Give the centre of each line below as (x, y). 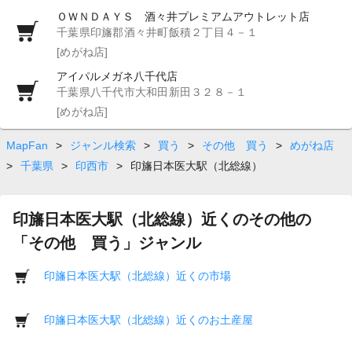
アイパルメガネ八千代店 (117, 76)
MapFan (27, 145)
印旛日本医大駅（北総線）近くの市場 (137, 275)
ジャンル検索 (103, 145)
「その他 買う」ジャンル (107, 242)
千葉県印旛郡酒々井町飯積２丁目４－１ (158, 32)
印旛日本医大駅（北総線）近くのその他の (162, 219)
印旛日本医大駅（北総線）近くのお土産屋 (148, 319)
